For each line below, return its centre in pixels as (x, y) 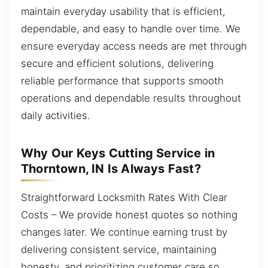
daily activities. (56, 115)
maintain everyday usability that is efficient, (123, 11)
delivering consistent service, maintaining (119, 249)
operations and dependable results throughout (131, 98)
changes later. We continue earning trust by (124, 232)
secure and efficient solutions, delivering (117, 63)
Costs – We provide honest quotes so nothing (129, 214)
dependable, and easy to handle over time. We (131, 28)
